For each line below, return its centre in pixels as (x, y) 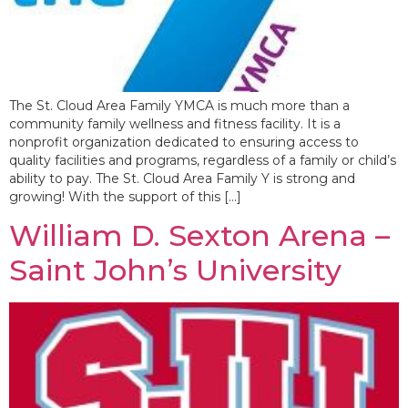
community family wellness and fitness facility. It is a (175, 124)
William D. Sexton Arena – (199, 236)
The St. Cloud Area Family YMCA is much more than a (179, 106)
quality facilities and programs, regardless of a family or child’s (203, 160)
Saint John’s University (175, 270)
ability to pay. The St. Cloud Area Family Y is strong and (182, 178)
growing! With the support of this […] (125, 197)
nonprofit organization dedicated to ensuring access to (184, 142)
